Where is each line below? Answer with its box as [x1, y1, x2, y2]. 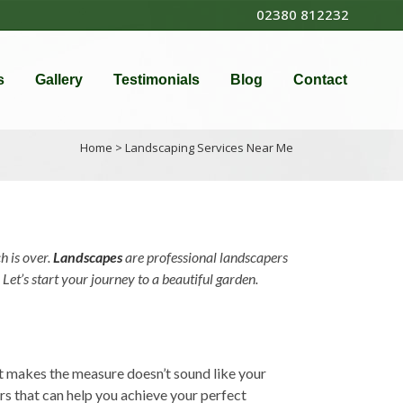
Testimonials [113, 72, 200, 87]
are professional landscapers [122, 248, 288, 265]
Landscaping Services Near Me [125, 139, 293, 156]
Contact [293, 72, 347, 87]
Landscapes [53, 248, 122, 265]
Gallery [35, 72, 83, 87]
